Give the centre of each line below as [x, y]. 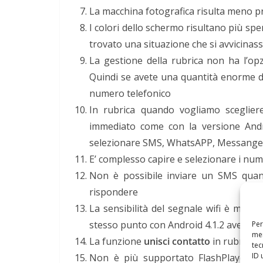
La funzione [117, 241]
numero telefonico [130, 93]
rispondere [114, 192]
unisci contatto [177, 241]
